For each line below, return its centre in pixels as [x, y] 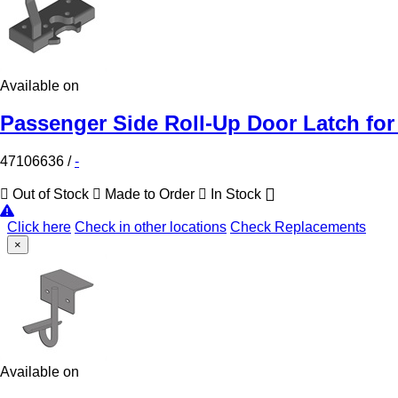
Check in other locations [151, 227]
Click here [39, 227]
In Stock [236, 195]
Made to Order [150, 195]
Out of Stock [51, 195]
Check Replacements [298, 227]
